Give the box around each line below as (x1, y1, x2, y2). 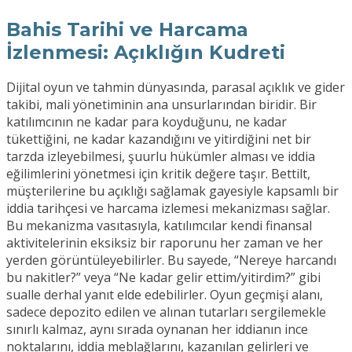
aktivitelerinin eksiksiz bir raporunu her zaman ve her (6, 234, 323, 252)
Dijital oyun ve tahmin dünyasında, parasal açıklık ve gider (6, 79, 345, 97)
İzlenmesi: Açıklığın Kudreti (6, 40, 285, 64)
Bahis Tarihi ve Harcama (6, 17, 248, 41)
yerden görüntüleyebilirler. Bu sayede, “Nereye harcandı (6, 251, 336, 269)
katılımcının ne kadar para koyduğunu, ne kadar (6, 113, 287, 131)
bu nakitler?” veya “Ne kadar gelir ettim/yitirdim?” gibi (6, 269, 321, 287)
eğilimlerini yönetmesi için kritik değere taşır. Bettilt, (6, 165, 310, 183)
